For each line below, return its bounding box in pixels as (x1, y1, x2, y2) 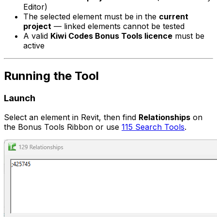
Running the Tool (4, 68, 99, 83)
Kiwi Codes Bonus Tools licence (50, 31, 172, 41)
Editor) (23, 1, 47, 12)
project (23, 21, 51, 31)
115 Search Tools (122, 122, 185, 132)
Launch (4, 92, 35, 104)
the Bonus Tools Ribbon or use (4, 122, 122, 132)
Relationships (139, 112, 190, 123)
